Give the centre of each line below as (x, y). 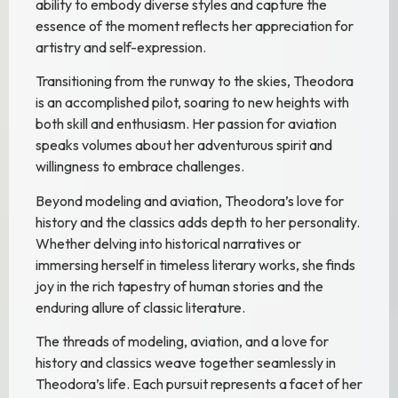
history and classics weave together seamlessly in (186, 363)
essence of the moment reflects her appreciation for (195, 25)
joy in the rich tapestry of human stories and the (179, 286)
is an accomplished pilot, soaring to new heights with (192, 103)
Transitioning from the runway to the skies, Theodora (195, 81)
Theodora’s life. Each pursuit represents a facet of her (199, 384)
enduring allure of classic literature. (140, 307)
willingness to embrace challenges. (140, 167)
